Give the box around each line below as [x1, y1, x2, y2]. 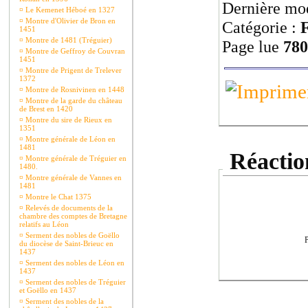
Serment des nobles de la [23, 297, 104, 305]
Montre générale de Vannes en [23, 173, 122, 181]
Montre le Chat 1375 [23, 192, 91, 201]
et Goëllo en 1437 [19, 286, 76, 294]
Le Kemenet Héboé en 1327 [23, 5, 115, 14]
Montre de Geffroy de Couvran [23, 47, 125, 55]
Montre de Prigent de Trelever [23, 66, 122, 74]
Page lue [222, 37, 283, 56]
